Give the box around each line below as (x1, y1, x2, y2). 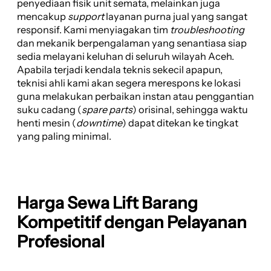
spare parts (82, 103, 132, 116)
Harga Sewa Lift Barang (17, 192, 198, 214)
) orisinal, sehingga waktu (132, 103, 248, 116)
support (68, 10, 104, 23)
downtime (76, 117, 122, 129)
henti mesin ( (17, 117, 76, 129)
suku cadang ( (17, 103, 82, 116)
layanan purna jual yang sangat (104, 10, 247, 23)
